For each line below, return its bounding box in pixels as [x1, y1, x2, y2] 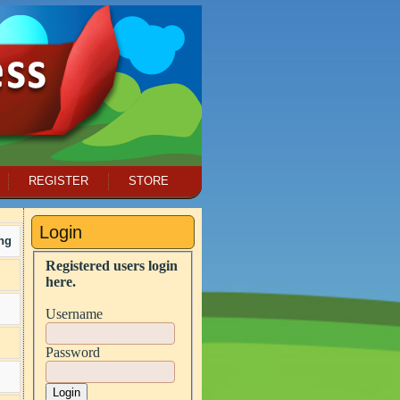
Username [46, 305, 103, 321]
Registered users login [46, 257, 178, 273]
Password [46, 344, 100, 360]
